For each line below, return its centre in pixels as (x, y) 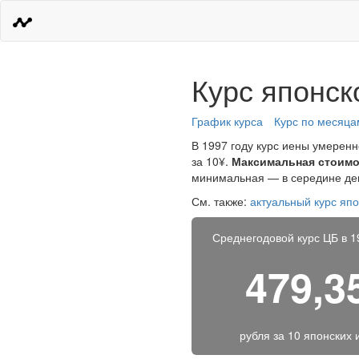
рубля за (264, 335)
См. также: (221, 201)
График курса (227, 121)
